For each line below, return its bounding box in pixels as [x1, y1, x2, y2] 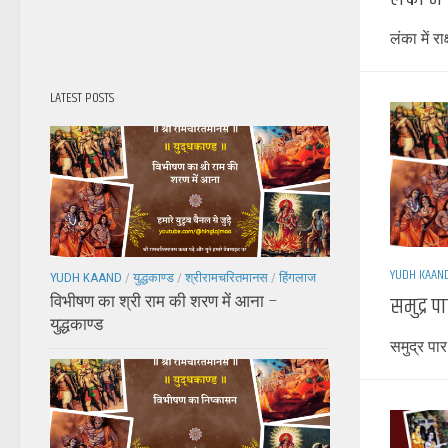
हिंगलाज [279, 270, 316, 286]
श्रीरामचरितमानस [185, 270, 268, 286]
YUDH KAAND [50, 270, 122, 286]
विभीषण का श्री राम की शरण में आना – [50, 291, 278, 312]
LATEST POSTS [50, 86, 114, 109]
